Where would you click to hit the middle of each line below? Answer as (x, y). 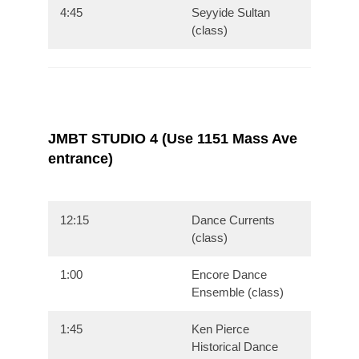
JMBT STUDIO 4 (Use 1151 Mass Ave (173, 139)
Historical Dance (235, 347)
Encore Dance (230, 275)
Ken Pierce (221, 329)
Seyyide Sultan (231, 13)
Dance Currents (234, 220)
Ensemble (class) (238, 292)
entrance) (81, 159)
